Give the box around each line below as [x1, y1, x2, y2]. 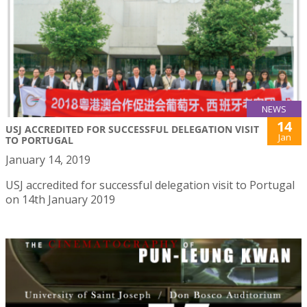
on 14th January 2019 [5, 191, 115, 207]
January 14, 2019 [5, 151, 90, 167]
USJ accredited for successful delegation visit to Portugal [5, 177, 295, 193]
